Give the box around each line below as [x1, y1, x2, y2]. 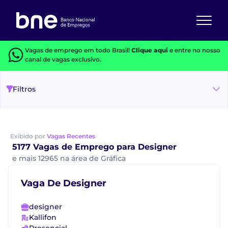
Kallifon [29, 213, 56, 222]
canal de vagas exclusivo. [24, 55, 101, 63]
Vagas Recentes [47, 132, 95, 140]
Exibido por [10, 132, 47, 140]
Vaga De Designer [21, 178, 106, 189]
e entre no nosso [167, 46, 220, 54]
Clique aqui [131, 46, 168, 54]
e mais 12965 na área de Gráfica [12, 154, 126, 163]
